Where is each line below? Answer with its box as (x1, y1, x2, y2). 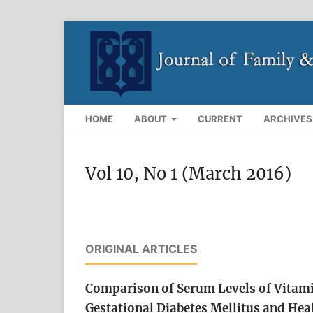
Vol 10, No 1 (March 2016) (85, 163, 291, 184)
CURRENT (198, 112, 243, 124)
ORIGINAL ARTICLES (85, 241, 197, 256)
